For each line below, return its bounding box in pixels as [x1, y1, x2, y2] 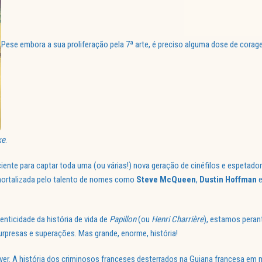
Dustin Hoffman [199, 174, 257, 185]
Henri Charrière [151, 214, 204, 225]
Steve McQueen [136, 174, 196, 185]
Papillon [109, 214, 136, 225]
